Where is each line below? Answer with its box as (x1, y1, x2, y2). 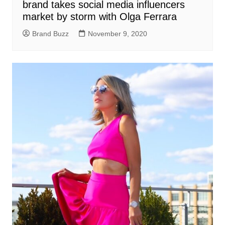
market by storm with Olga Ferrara (22, 11, 177, 23)
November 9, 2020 (87, 30, 147, 38)
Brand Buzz (32, 30, 69, 38)
